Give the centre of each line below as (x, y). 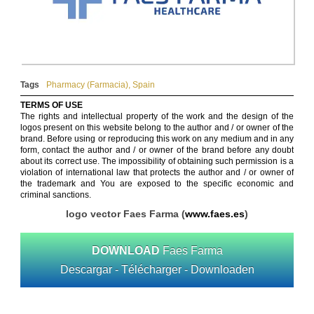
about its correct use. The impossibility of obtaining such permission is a (157, 162)
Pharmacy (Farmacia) (87, 85)
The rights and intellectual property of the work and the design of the (157, 117)
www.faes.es (215, 214)
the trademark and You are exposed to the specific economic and (157, 184)
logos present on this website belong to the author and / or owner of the (157, 128)
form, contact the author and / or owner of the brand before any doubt (157, 150)
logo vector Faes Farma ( (125, 214)
